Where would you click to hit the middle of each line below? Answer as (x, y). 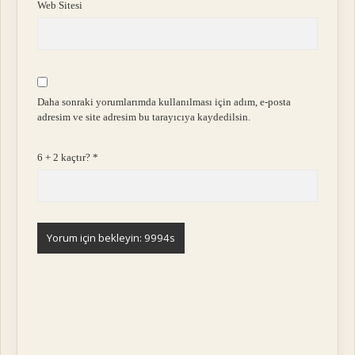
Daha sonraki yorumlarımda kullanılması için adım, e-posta (164, 101)
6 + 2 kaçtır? (65, 157)
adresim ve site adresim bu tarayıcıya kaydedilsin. (144, 116)
